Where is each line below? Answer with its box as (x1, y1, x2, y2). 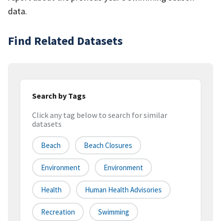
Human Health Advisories (85, 185, 162, 195)
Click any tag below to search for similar (32, 110, 167, 120)
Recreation (41, 207, 75, 217)
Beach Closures (84, 141, 132, 150)
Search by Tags (32, 90, 86, 101)
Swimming (98, 207, 129, 217)
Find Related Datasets (8, 33, 123, 48)
